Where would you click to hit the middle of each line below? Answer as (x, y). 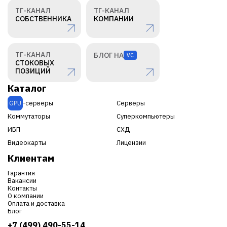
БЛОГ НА (109, 55)
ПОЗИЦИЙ (33, 71)
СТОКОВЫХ (35, 63)
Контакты (22, 188)
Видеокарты (27, 142)
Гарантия (21, 173)
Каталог (27, 88)
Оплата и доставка (36, 203)
